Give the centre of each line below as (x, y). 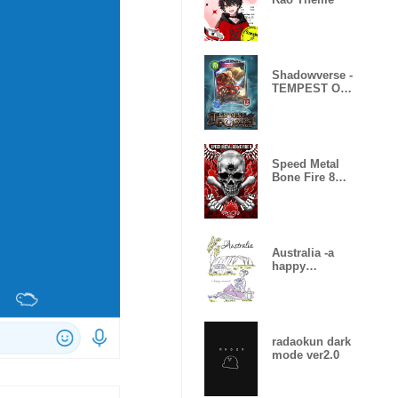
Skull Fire (298, 191)
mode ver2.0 (306, 355)
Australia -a (303, 253)
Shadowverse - (312, 75)
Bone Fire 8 (303, 177)
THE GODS (302, 102)
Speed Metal (306, 164)
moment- (296, 279)
